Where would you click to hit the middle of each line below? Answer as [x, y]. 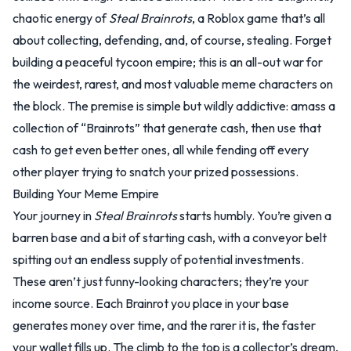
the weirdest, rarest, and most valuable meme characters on [173, 84]
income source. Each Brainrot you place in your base [151, 303]
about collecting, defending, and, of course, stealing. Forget [172, 40]
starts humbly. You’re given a [254, 215]
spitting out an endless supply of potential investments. [158, 259]
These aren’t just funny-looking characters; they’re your [161, 281]
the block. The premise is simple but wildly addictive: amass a [174, 106]
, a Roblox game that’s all [259, 18]
